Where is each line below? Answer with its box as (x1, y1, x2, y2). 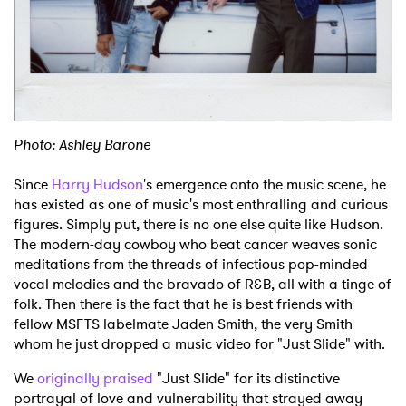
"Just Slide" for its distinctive (153, 367, 340, 389)
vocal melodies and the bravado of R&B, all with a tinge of (14, 273, 391, 295)
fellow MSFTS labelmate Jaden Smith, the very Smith (14, 313, 353, 334)
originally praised (37, 367, 153, 389)
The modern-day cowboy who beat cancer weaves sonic (14, 233, 377, 255)
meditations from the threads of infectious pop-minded (14, 253, 368, 275)
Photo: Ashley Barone (14, 133, 150, 155)
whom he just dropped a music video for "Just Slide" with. (14, 333, 385, 354)
